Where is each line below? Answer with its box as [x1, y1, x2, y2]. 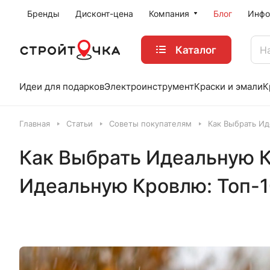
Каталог [175, 43, 216, 56]
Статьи [66, 119, 93, 128]
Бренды [27, 8, 60, 19]
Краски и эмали [194, 81, 263, 92]
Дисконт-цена [75, 8, 133, 19]
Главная [19, 119, 50, 128]
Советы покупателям [109, 119, 192, 128]
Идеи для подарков [19, 81, 104, 92]
